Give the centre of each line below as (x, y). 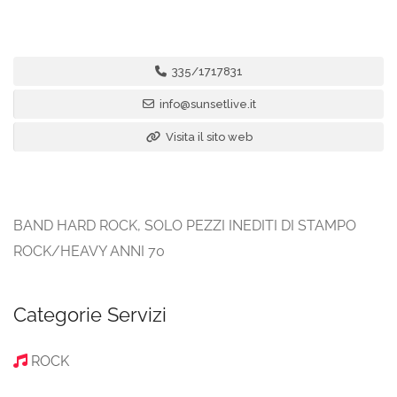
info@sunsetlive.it (206, 104)
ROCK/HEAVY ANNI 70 (89, 251)
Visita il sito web (207, 137)
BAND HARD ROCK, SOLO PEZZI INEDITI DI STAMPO (185, 226)
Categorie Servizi (90, 315)
